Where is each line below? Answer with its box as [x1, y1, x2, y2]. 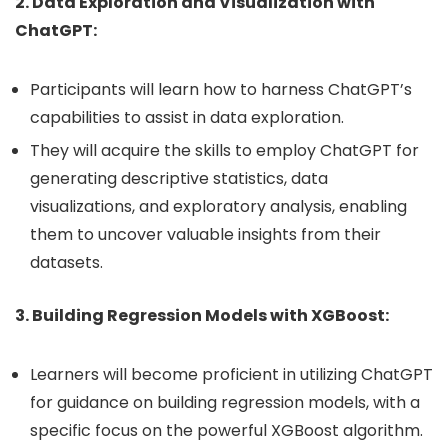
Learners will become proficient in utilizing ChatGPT [30, 362, 433, 386]
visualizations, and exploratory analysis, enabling [30, 194, 407, 218]
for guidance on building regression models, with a [30, 390, 420, 414]
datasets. [30, 250, 103, 274]
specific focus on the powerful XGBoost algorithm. [30, 418, 423, 442]
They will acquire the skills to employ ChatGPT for [30, 138, 419, 162]
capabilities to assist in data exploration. [30, 105, 344, 129]
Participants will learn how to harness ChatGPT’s [30, 77, 412, 101]
